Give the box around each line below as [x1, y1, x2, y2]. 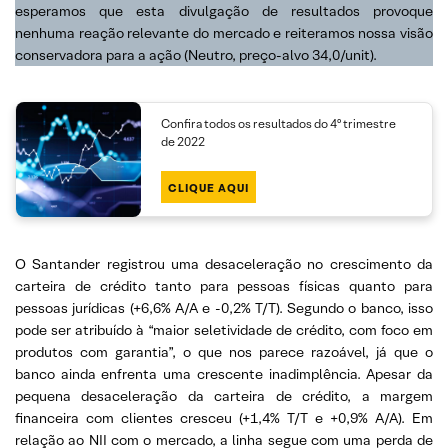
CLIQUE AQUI [168, 181, 250, 196]
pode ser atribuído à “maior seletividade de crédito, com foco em [15, 320, 433, 339]
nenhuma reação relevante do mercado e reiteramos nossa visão [15, 23, 433, 42]
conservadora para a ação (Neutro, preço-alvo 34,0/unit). [15, 45, 377, 64]
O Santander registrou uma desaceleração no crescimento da [15, 254, 433, 273]
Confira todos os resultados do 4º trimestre [161, 116, 397, 132]
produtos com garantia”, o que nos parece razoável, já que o [15, 342, 433, 361]
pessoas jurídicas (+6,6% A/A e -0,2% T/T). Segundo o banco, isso [15, 298, 433, 317]
